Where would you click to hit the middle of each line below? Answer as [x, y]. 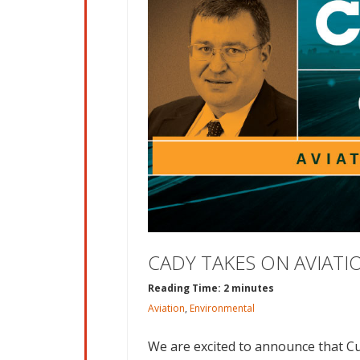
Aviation [166, 308]
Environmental [222, 308]
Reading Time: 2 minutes [211, 288]
